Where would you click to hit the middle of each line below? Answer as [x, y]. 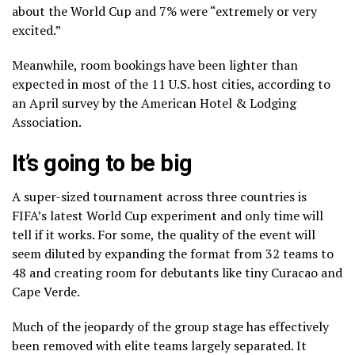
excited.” [36, 30]
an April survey [55, 103]
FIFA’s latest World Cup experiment [115, 215]
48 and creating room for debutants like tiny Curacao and [177, 272]
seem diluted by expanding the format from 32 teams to [173, 253]
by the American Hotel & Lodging [198, 103]
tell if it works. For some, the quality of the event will [164, 234]
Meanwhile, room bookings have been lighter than [155, 65]
